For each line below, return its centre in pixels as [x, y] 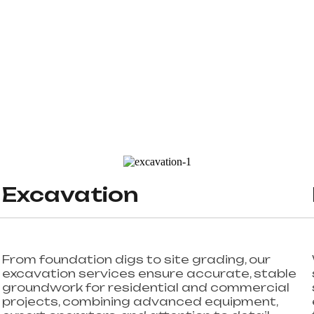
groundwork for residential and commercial [145, 287]
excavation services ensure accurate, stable [149, 273]
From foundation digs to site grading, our [136, 259]
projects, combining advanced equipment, [139, 301]
